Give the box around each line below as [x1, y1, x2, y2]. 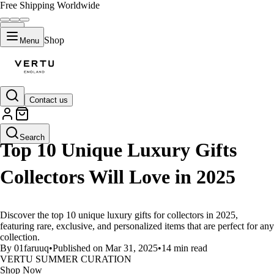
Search [20, 133, 45, 142]
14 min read [161, 243, 207, 253]
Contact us [29, 95, 68, 105]
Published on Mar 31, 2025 [53, 243, 158, 253]
